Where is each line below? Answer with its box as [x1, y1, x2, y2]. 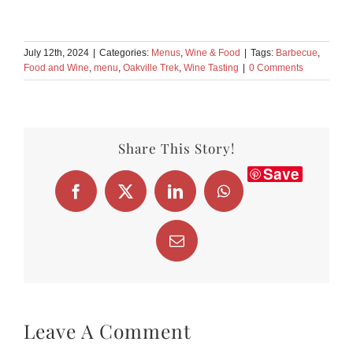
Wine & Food [185, 46, 240, 58]
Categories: [99, 46, 151, 58]
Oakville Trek [123, 61, 179, 73]
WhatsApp [222, 190, 287, 206]
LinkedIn [173, 190, 230, 206]
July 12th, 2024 [24, 46, 89, 58]
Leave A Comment [24, 317, 191, 344]
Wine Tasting [184, 61, 239, 73]
